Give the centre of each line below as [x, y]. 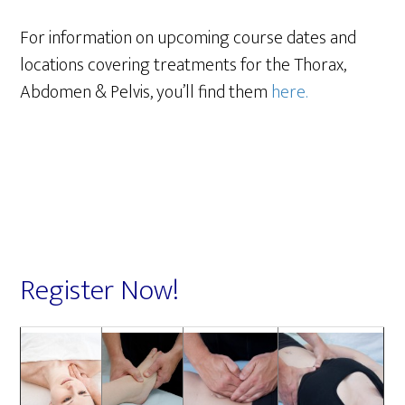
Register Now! [100, 291]
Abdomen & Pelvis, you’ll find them [146, 92]
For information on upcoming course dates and [188, 38]
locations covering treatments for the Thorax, [184, 65]
